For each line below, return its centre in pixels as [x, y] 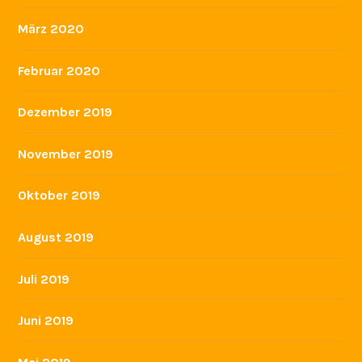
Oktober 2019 [59, 196]
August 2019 [56, 238]
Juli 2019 [44, 279]
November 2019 [66, 154]
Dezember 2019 [65, 112]
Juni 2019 [46, 321]
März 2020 [51, 29]
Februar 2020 [59, 70]
